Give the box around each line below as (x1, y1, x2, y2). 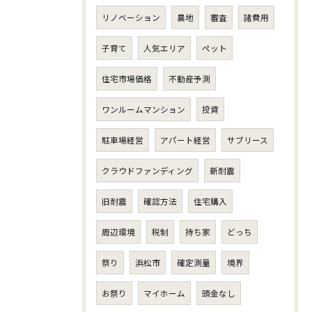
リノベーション (102, 12, 160, 23)
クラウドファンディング (102, 165, 193, 176)
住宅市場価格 (102, 73, 152, 84)
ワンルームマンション (102, 104, 185, 115)
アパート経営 (160, 134, 210, 146)
